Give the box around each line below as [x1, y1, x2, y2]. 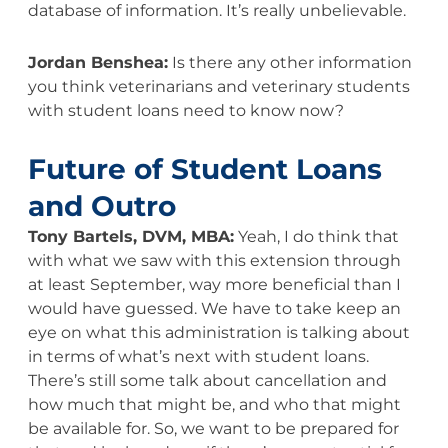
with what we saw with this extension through [27, 250, 401, 270]
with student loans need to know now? [27, 100, 344, 120]
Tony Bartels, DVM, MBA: [27, 226, 234, 246]
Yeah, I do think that [233, 226, 399, 246]
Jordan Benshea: [27, 52, 168, 72]
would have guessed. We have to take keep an [27, 298, 401, 318]
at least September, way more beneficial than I [27, 274, 401, 294]
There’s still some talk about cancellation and [27, 370, 387, 390]
